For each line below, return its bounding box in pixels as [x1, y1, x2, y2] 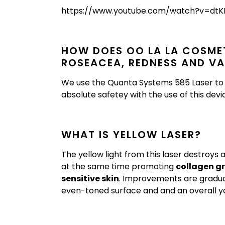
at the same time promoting [61, 161, 176, 173]
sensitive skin [61, 173, 119, 185]
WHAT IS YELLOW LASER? [61, 128, 201, 142]
